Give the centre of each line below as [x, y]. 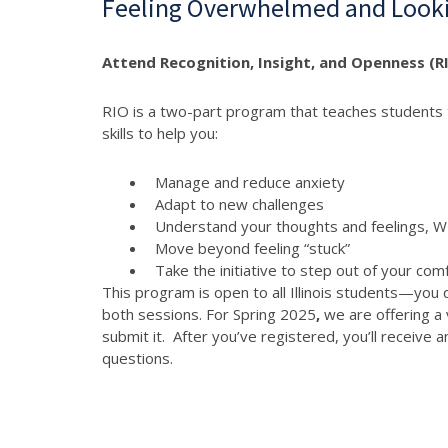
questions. [137, 357]
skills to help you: [162, 132]
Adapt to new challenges [239, 203]
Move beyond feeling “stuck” [254, 247]
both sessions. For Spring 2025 [209, 313]
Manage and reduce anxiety [249, 181]
